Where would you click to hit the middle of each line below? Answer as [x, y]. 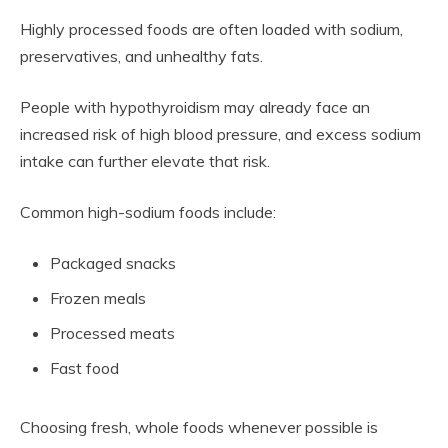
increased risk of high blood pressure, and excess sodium [220, 134]
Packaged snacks [113, 263]
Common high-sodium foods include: [148, 212]
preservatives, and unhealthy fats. [141, 56]
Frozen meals [98, 298]
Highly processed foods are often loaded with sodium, [211, 29]
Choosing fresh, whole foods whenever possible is [199, 427]
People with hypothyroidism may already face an [195, 107]
